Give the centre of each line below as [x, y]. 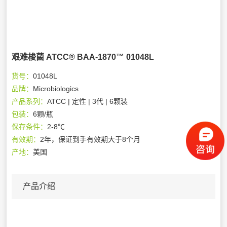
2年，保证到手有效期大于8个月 [90, 139]
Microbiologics [56, 88]
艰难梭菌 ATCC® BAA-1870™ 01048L [83, 57]
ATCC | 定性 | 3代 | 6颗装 [88, 101]
